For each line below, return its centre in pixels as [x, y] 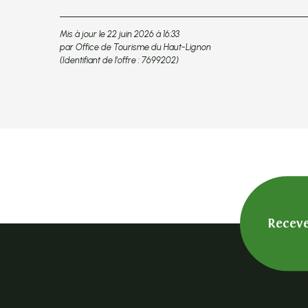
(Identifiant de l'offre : [101, 60]
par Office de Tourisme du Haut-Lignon [135, 47]
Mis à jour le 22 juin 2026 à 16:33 [120, 34]
